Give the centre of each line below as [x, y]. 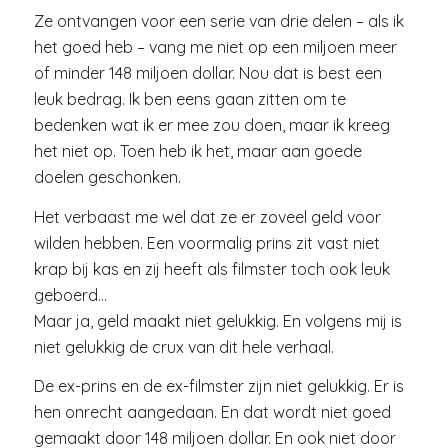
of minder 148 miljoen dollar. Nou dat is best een [207, 72]
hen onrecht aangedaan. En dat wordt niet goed [212, 412]
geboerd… [72, 294]
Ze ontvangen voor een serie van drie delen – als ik [218, 20]
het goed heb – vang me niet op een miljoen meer [215, 46]
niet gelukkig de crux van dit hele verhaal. [185, 346]
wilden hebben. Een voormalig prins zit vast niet [206, 242]
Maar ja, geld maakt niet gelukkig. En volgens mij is [217, 320]
